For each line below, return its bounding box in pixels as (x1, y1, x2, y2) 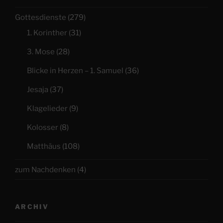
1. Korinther (27, 28, 67, 38)
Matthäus (27, 142, 61, 151)
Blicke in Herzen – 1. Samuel (27, 66, 123, 76)
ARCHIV (15, 203, 49, 211)
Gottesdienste (15, 12, 66, 22)
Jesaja (27, 85, 48, 95)
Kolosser (27, 123, 58, 132)
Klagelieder (27, 104, 68, 113)
